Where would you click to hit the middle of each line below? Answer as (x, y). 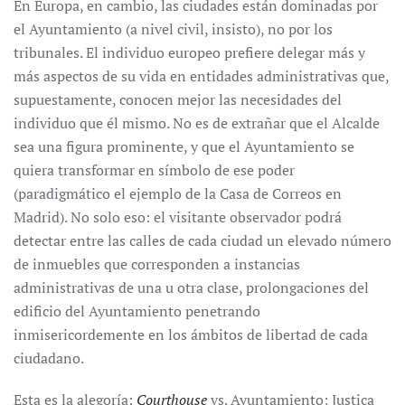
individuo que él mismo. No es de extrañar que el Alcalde (197, 123)
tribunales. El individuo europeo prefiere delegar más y (189, 52)
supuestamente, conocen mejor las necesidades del (178, 99)
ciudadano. (49, 358)
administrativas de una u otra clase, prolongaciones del (191, 287)
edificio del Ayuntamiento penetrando (137, 311)
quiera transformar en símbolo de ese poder (154, 170)
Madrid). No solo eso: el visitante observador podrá (178, 217)
